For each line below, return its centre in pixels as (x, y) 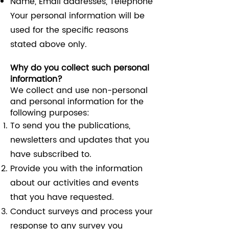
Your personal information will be (77, 16)
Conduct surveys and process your (82, 212)
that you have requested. (62, 197)
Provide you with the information (76, 169)
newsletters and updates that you (80, 140)
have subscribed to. (51, 154)
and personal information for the (77, 102)
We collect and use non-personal (79, 90)
